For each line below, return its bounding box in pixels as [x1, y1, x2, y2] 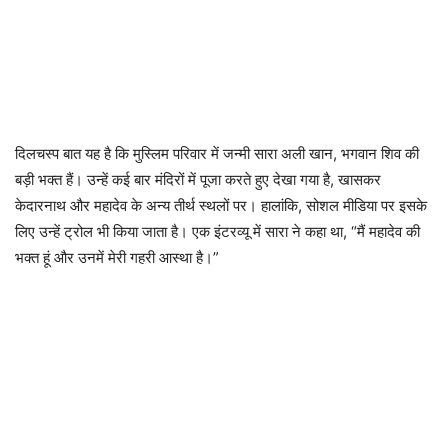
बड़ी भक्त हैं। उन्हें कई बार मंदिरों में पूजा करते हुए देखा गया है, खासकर [15, 170, 381, 190]
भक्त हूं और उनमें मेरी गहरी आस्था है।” [15, 248, 219, 268]
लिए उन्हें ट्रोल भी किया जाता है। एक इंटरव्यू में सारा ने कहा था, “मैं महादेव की [15, 222, 420, 242]
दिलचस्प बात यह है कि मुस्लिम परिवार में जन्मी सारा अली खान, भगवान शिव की [15, 144, 419, 164]
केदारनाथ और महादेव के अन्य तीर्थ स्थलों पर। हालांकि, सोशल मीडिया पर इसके [15, 196, 427, 216]
